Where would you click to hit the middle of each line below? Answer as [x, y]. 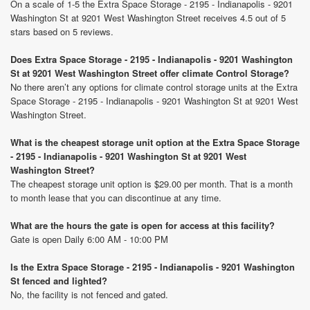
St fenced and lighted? [59, 281]
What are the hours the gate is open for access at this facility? [143, 225]
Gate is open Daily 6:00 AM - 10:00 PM [89, 239]
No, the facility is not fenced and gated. [89, 294]
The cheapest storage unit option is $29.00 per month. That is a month [152, 184]
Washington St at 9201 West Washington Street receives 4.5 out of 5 [148, 18]
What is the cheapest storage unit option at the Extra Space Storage [155, 142]
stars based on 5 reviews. [62, 31]
